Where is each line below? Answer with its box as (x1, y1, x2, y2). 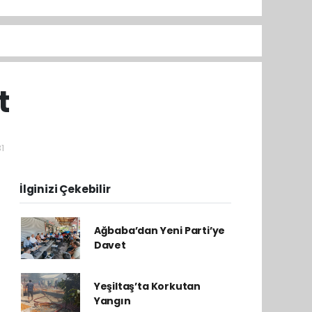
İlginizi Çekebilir (19, 182, 111, 196)
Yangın (93, 294, 131, 308)
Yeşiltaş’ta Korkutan (93, 279, 201, 293)
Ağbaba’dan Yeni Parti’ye (93, 224, 226, 237)
